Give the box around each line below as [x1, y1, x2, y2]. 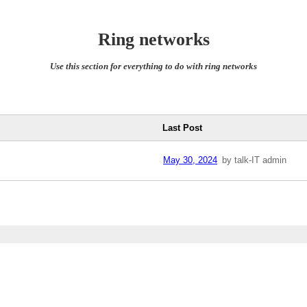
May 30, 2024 [163, 155, 218, 166]
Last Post [162, 123, 203, 134]
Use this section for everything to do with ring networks [50, 61, 257, 72]
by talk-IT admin [221, 155, 286, 166]
